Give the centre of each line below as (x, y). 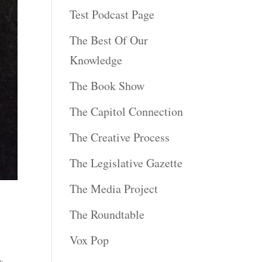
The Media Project (114, 188)
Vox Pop (89, 240)
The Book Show (107, 85)
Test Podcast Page (112, 14)
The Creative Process (120, 137)
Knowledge (96, 60)
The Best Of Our (109, 40)
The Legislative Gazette (126, 163)
